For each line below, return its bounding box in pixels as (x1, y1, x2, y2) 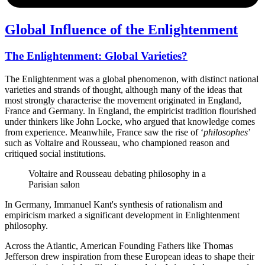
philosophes (203, 127, 248, 137)
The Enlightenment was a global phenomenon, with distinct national (5, 73, 258, 84)
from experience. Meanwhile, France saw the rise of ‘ (5, 127, 203, 137)
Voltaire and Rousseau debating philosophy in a (28, 168, 206, 179)
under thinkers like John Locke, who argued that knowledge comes (5, 116, 255, 127)
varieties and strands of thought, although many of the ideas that (5, 84, 242, 95)
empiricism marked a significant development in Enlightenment (5, 209, 240, 220)
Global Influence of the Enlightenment (5, 22, 238, 38)
